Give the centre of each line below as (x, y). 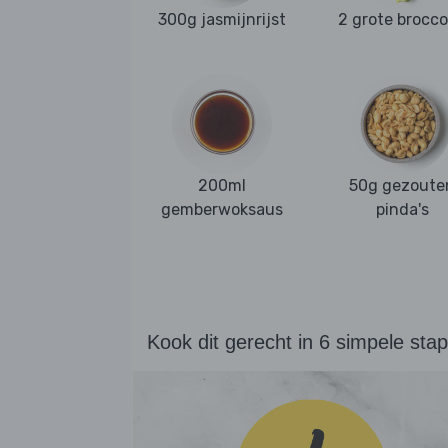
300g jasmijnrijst (222, 20)
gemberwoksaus (222, 209)
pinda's (402, 209)
